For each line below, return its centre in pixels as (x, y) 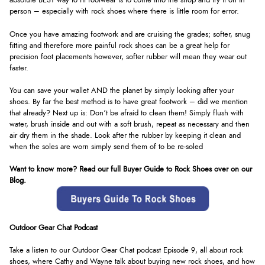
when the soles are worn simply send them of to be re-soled (106, 147)
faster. (19, 68)
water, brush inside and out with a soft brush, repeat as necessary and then (130, 124)
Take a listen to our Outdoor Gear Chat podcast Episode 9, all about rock (126, 251)
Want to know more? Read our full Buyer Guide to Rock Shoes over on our (131, 170)
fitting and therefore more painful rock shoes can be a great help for (119, 46)
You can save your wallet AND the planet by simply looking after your (122, 91)
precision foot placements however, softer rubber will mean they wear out (128, 57)
